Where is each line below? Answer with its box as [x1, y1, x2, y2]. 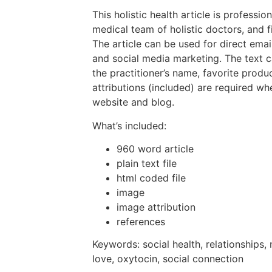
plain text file [117, 157, 177, 170]
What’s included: [92, 119, 166, 132]
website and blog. [92, 96, 174, 109]
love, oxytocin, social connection [92, 252, 243, 265]
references [117, 216, 165, 228]
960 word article [117, 143, 194, 155]
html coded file [117, 172, 186, 185]
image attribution [117, 201, 195, 214]
